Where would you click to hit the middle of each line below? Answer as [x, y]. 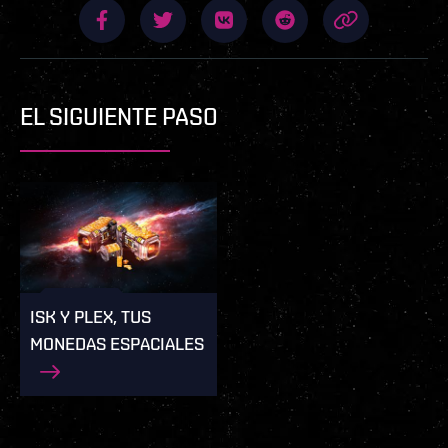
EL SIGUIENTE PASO [119, 117]
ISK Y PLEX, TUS [90, 316]
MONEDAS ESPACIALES [117, 343]
